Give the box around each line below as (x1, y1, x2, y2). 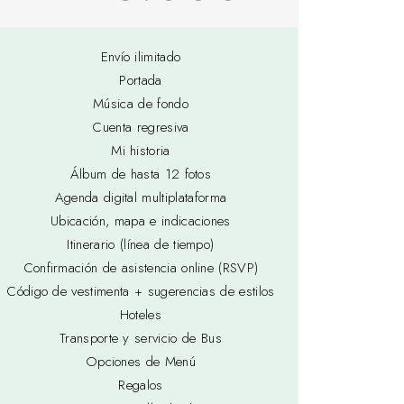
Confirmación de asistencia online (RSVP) (23, 258, 259, 279)
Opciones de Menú (85, 352, 197, 372)
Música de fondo (93, 94, 188, 115)
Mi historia (111, 141, 170, 161)
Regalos (118, 375, 163, 396)
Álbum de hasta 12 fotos (69, 164, 212, 185)
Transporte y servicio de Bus (59, 328, 222, 349)
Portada (119, 70, 162, 91)
